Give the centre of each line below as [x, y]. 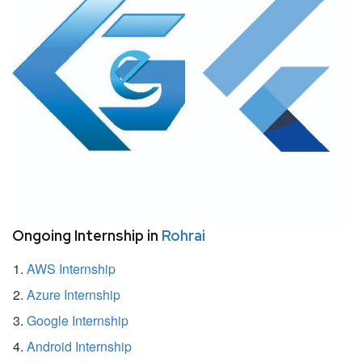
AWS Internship [71, 268]
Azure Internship [74, 294]
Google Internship [78, 320]
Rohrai [183, 235]
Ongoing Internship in [87, 235]
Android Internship [79, 346]
